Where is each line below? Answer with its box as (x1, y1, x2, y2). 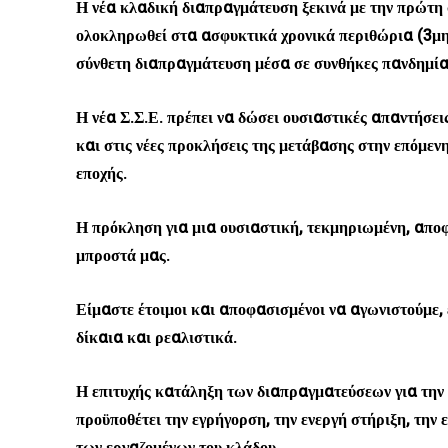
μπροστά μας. (76, 244, 170, 268)
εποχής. (76, 162, 127, 186)
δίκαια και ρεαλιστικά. (76, 326, 237, 350)
